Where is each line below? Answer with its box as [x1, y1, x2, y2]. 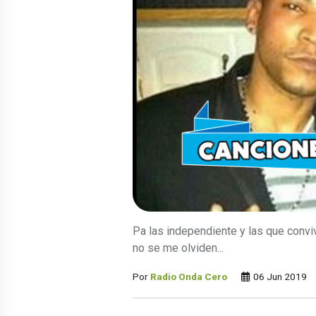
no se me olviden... [133, 241, 224, 255]
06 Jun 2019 [251, 271, 307, 283]
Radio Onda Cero [150, 271, 227, 283]
